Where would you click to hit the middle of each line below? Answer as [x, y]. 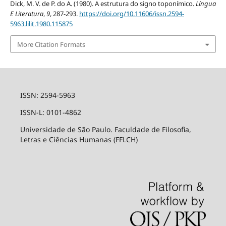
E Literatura [26, 14]
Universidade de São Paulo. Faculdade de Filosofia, [105, 129]
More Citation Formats [51, 44]
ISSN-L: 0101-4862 [50, 112]
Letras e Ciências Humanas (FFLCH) [80, 139]
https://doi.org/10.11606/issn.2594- [131, 14]
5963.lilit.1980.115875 [41, 24]
